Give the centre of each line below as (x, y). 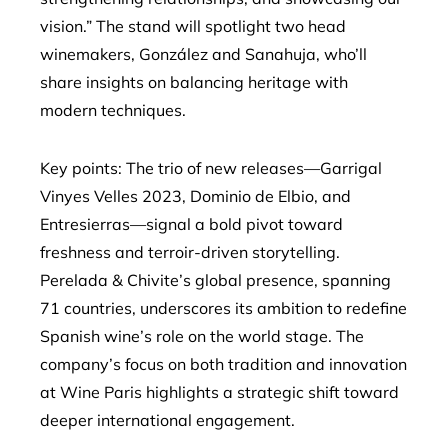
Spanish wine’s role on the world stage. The (202, 336)
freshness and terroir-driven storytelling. (190, 252)
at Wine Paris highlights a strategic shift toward (219, 392)
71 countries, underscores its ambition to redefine (223, 308)
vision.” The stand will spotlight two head (193, 26)
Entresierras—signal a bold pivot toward (191, 224)
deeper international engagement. (167, 420)
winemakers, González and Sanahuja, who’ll (203, 54)
